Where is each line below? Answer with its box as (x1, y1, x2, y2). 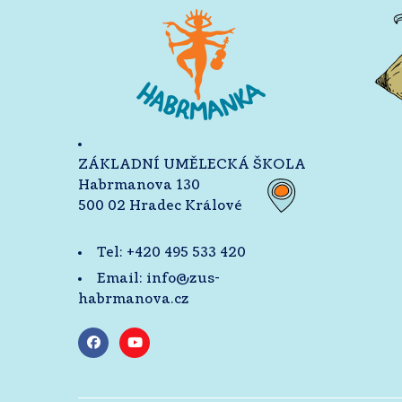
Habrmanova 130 (78, 178, 200, 192)
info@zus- (143, 271, 220, 285)
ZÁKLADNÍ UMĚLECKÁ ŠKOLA (78, 157, 306, 171)
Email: (97, 271, 143, 285)
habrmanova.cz (78, 292, 189, 306)
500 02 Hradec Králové (78, 198, 242, 213)
